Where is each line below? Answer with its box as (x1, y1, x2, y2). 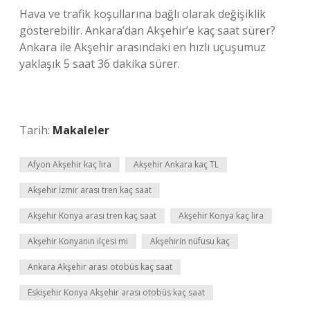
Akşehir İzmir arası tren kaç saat (28, 184, 152, 196)
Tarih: (19, 122, 53, 138)
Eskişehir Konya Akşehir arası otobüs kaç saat (28, 286, 205, 298)
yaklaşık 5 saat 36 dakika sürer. (19, 56, 180, 71)
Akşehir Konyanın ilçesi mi (28, 235, 128, 247)
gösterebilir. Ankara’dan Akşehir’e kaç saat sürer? (19, 23, 275, 38)
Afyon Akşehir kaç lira (28, 158, 111, 170)
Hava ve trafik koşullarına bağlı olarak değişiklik (19, 6, 266, 21)
